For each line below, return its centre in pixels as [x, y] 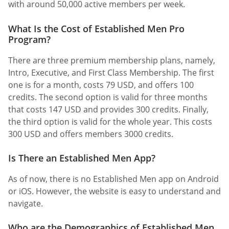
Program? [29, 39]
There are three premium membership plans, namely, [112, 60]
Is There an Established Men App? [82, 158]
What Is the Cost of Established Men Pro [96, 28]
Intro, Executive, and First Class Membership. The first [111, 72]
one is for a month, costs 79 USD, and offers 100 [101, 85]
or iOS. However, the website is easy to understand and [114, 191]
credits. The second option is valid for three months [108, 97]
